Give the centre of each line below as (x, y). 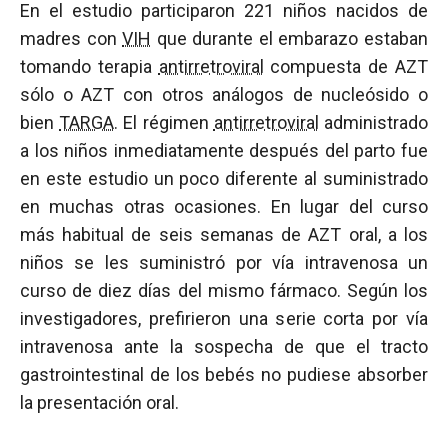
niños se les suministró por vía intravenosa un (224, 262)
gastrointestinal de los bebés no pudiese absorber (224, 374)
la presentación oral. (99, 402)
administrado (373, 122)
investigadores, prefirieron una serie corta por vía (224, 318)
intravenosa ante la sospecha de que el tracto (224, 346)
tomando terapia (89, 66)
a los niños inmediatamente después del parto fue (224, 150)
